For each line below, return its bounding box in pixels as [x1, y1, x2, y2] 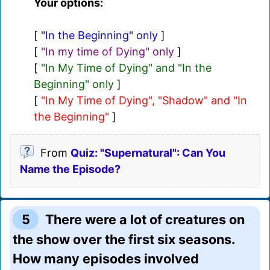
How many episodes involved [13, 250, 199, 266]
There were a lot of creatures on [45, 211, 245, 227]
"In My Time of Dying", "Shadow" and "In [41, 93, 247, 107]
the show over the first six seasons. [13, 231, 234, 247]
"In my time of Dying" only [41, 45, 174, 58]
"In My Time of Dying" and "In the [41, 61, 212, 74]
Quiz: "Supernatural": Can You [71, 146, 225, 159]
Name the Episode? [20, 162, 121, 175]
